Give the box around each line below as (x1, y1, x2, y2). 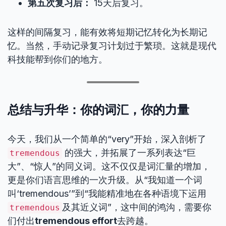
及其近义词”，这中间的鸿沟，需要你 (62, 202, 211, 212)
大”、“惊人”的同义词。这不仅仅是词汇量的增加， (8, 161, 210, 172)
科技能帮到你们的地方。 (8, 54, 107, 65)
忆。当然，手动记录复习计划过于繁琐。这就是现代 (8, 40, 216, 51)
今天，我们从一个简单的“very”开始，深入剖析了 (8, 134, 206, 144)
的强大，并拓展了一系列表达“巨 (62, 147, 196, 158)
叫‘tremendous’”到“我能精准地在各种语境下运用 (8, 188, 206, 199)
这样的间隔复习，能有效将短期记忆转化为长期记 (8, 27, 207, 37)
